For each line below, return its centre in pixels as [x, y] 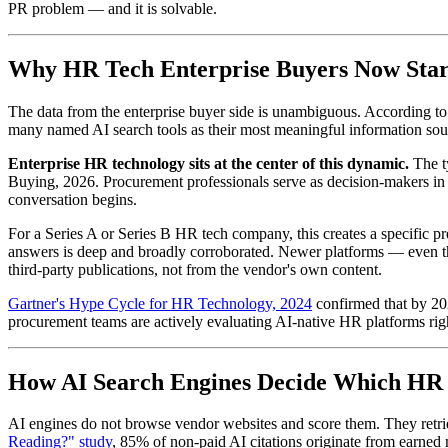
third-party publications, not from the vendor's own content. [195, 269]
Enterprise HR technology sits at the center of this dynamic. [208, 163]
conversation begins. [72, 199]
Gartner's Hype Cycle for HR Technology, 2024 [160, 303]
